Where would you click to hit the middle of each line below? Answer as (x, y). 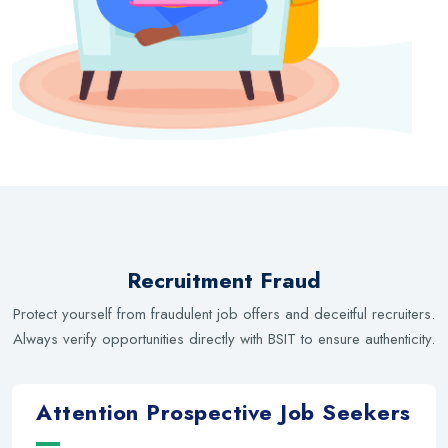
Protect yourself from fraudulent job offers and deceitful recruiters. (224, 314)
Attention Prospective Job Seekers (223, 413)
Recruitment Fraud (224, 280)
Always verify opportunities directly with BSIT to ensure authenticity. (224, 339)
